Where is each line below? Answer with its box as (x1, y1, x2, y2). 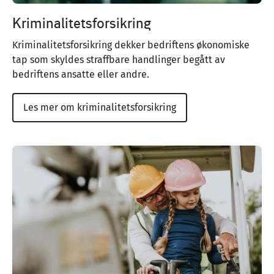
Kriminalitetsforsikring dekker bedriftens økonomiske (12, 39, 250, 51)
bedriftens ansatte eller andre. (12, 68, 149, 81)
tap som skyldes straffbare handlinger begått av (12, 54, 225, 66)
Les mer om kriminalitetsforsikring (23, 102, 176, 114)
